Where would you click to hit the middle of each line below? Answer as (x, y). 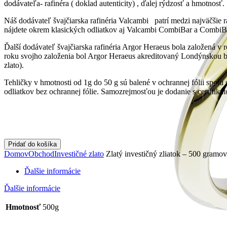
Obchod (41, 154)
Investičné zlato (79, 154)
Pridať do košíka (32, 144)
